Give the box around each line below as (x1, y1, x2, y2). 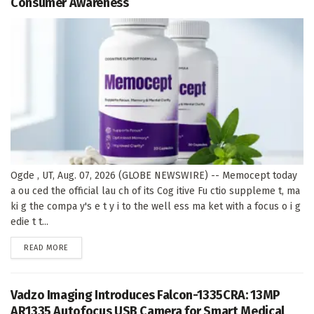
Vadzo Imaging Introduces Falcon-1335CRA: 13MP (11, 287, 280, 303)
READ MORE (24, 243, 69, 252)
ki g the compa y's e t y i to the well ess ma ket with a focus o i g (11, 200, 301, 212)
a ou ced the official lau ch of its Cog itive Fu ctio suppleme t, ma (11, 184, 300, 197)
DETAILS (67, 242, 97, 252)
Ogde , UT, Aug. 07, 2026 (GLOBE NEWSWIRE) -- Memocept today (11, 169, 297, 182)
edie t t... (11, 215, 48, 228)
